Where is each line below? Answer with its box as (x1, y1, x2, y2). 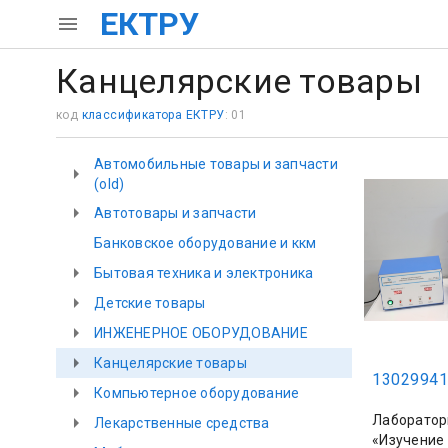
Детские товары (94, 295, 206, 311)
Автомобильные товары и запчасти (94, 156, 338, 172)
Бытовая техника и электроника (94, 265, 314, 281)
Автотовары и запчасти (94, 205, 257, 221)
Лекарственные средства (94, 415, 270, 431)
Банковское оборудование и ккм (94, 235, 317, 251)
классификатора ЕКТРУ (81, 108, 225, 122)
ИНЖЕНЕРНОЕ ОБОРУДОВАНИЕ (94, 325, 308, 341)
